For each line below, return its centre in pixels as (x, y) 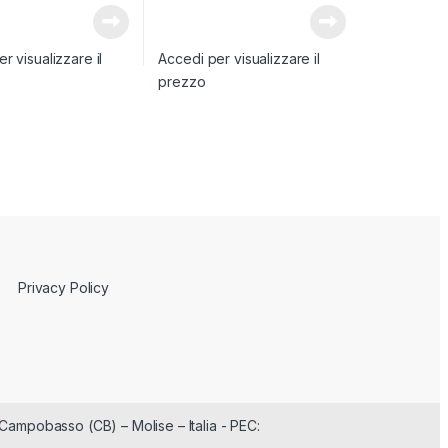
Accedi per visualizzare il (239, 59)
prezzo (182, 82)
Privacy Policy (64, 287)
